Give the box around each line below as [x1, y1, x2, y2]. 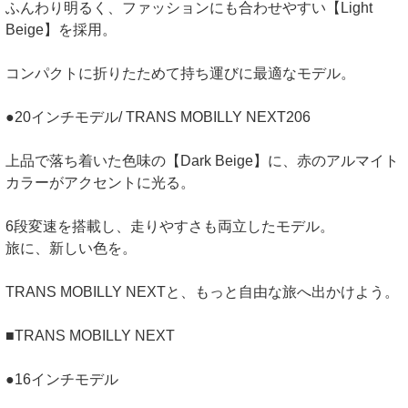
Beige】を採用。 [5, 22, 117, 38]
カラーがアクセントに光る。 [5, 175, 195, 191]
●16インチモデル [5, 372, 118, 388]
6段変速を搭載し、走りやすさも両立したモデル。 [5, 219, 334, 235]
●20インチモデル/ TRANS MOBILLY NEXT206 [5, 109, 311, 126]
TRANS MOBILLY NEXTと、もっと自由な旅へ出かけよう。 [5, 284, 399, 301]
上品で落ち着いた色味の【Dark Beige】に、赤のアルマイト [5, 153, 399, 169]
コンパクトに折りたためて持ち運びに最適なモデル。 [5, 66, 355, 82]
